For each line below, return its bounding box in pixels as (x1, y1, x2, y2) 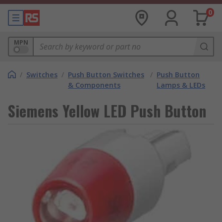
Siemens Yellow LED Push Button (8, 100, 206, 122)
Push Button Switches (68, 70, 144, 79)
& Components (68, 80, 120, 90)
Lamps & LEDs (157, 80, 206, 90)
